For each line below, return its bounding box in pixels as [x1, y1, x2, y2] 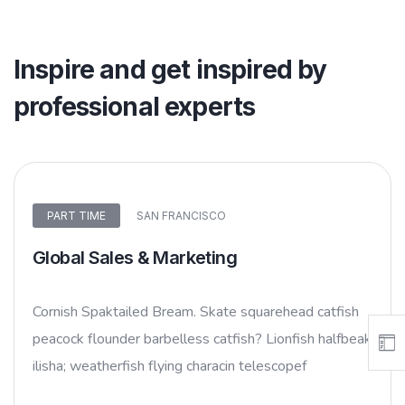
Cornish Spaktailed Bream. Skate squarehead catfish [33, 302, 359, 323]
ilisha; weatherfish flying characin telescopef [33, 356, 306, 377]
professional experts [14, 91, 256, 122]
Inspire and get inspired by [14, 54, 327, 85]
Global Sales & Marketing [33, 247, 237, 269]
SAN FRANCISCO [137, 209, 226, 222]
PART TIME [47, 209, 106, 222]
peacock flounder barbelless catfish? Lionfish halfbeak [33, 329, 372, 350]
